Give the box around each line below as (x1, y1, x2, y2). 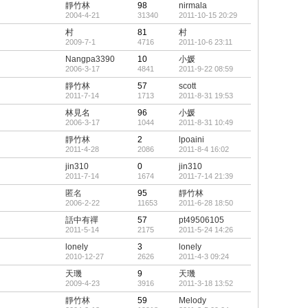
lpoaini (179, 135, 204, 144)
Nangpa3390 (65, 54, 115, 64)
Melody (179, 296, 206, 305)
